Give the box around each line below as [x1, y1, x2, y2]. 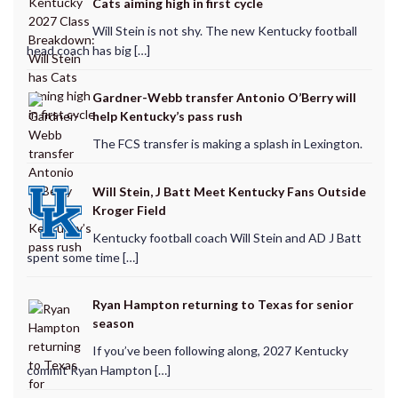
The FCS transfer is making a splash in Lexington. [92, 136, 362, 152]
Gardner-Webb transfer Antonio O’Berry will [92, 90, 356, 106]
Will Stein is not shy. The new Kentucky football [92, 22, 357, 38]
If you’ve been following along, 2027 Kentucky [92, 343, 348, 359]
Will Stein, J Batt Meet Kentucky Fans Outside [92, 183, 366, 199]
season [92, 315, 134, 331]
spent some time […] [26, 249, 139, 265]
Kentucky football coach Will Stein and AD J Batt [92, 229, 362, 245]
